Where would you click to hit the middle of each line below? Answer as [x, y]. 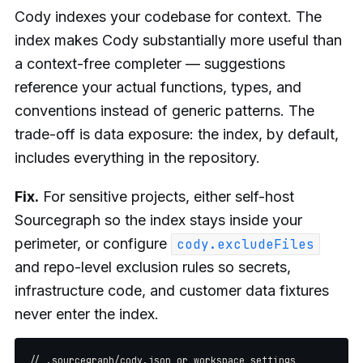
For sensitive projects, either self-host [167, 197]
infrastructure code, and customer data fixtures [172, 291]
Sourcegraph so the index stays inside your [158, 220]
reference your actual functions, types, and [158, 87]
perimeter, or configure [93, 244]
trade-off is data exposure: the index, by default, [177, 134]
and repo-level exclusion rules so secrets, [153, 267]
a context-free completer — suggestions [150, 63]
